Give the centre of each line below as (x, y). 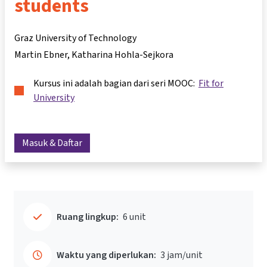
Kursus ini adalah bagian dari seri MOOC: (116, 83)
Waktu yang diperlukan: (106, 255)
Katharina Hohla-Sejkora (122, 55)
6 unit (134, 217)
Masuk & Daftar (52, 143)
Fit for (211, 83)
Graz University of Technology (75, 38)
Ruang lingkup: (88, 217)
